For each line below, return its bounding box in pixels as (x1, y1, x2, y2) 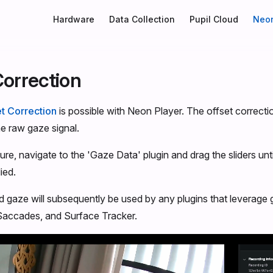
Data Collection (109, 13, 175, 24)
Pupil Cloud (190, 13, 238, 24)
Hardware (53, 13, 94, 24)
